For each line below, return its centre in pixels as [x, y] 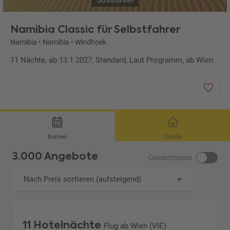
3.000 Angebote [55, 156]
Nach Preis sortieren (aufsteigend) [83, 179]
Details [172, 137]
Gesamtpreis [170, 158]
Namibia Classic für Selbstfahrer [95, 30]
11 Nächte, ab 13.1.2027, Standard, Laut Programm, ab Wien [112, 60]
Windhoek [91, 42]
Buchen [57, 137]
